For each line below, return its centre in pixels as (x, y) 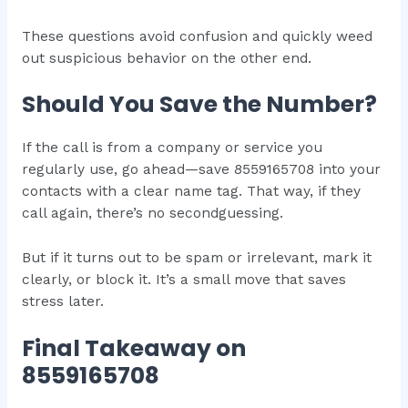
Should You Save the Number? (199, 105)
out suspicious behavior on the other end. (166, 58)
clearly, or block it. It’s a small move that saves (184, 280)
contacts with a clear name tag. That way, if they (191, 192)
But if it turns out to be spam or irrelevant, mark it (196, 258)
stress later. (62, 302)
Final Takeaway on (133, 349)
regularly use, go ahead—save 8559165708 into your (201, 170)
